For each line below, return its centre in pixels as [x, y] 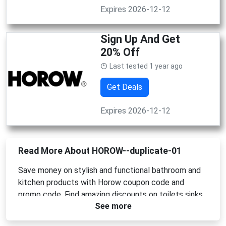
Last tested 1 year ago [146, 66]
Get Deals [124, 87]
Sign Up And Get [140, 39]
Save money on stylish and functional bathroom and [109, 170]
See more [113, 206]
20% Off [120, 52]
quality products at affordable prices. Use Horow [105, 218]
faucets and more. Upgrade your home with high [102, 206]
